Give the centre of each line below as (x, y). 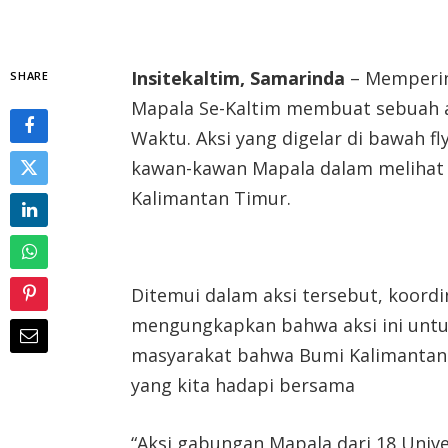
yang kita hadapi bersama (243, 385)
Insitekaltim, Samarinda (238, 77)
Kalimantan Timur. (211, 197)
